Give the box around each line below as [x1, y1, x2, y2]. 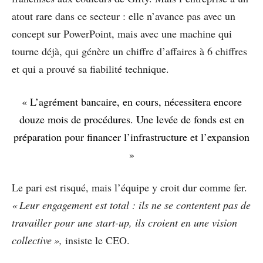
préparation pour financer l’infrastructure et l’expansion [14, 129, 249, 144]
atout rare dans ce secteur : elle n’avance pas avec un [12, 8, 235, 23]
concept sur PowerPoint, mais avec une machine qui [12, 26, 232, 41]
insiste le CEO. [65, 232, 130, 247]
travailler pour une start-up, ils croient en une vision [12, 215, 237, 230]
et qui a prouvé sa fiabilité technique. [12, 61, 169, 76]
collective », [12, 232, 65, 247]
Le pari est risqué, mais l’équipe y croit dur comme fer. [12, 180, 247, 194]
